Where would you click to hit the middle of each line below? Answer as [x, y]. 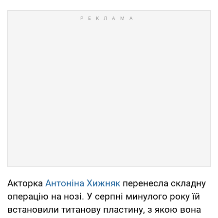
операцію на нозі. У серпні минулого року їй [104, 197]
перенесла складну [163, 183]
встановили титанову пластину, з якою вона [104, 210]
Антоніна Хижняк [83, 183]
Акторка [26, 183]
